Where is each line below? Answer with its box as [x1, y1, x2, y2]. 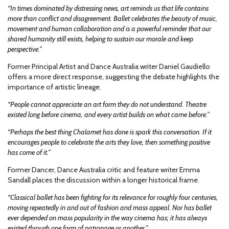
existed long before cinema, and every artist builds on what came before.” [8, 110, 210, 119]
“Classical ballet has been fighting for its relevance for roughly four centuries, [8, 193, 218, 202]
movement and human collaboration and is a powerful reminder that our [8, 24, 211, 33]
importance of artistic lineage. [8, 82, 101, 91]
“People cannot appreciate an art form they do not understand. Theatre [8, 100, 207, 109]
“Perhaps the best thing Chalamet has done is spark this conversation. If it [8, 127, 212, 136]
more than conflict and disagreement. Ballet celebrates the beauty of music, [8, 14, 217, 23]
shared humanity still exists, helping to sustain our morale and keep [8, 34, 193, 43]
